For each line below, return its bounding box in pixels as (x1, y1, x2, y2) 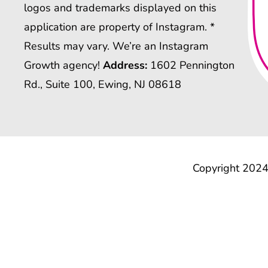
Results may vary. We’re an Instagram (24, 39, 208, 54)
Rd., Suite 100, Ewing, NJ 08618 (24, 77, 181, 92)
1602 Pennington (147, 58, 234, 73)
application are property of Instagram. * (24, 20, 215, 35)
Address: (103, 58, 147, 73)
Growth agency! (24, 58, 103, 73)
